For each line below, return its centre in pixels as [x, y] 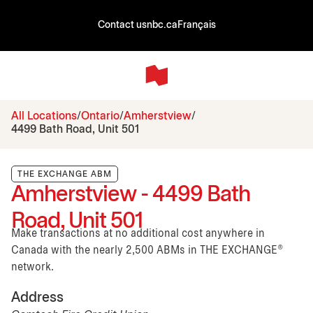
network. [32, 267]
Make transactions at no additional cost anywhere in [138, 233]
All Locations [44, 116]
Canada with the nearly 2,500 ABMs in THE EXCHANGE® [147, 250]
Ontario [100, 116]
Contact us [122, 26]
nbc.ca [162, 26]
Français [196, 26]
